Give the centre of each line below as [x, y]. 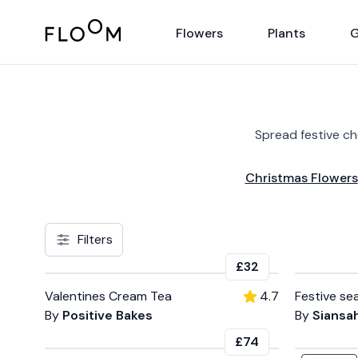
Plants [286, 33]
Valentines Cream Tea [108, 296]
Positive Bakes [107, 315]
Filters [95, 239]
